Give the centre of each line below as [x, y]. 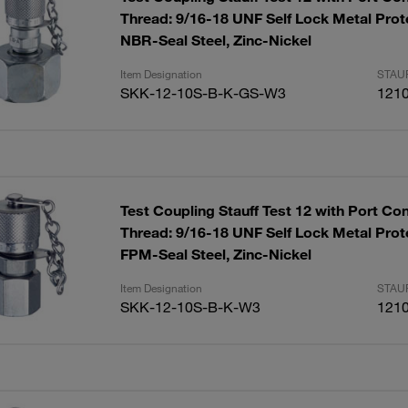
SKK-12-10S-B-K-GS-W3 [203, 93]
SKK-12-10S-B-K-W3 [190, 307]
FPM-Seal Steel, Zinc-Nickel [215, 254]
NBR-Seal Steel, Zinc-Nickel [215, 40]
